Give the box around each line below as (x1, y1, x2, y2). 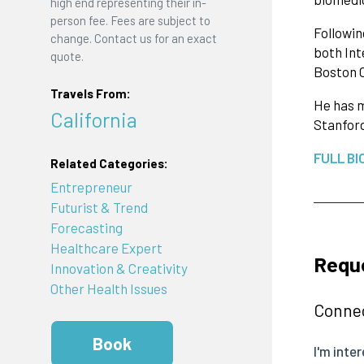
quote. (50, 49, 84, 64)
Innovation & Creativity (50, 260, 188, 277)
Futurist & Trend (50, 199, 148, 216)
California (50, 106, 137, 132)
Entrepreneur (50, 179, 132, 196)
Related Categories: (50, 155, 168, 171)
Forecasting (50, 219, 123, 236)
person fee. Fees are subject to (50, 13, 210, 28)
